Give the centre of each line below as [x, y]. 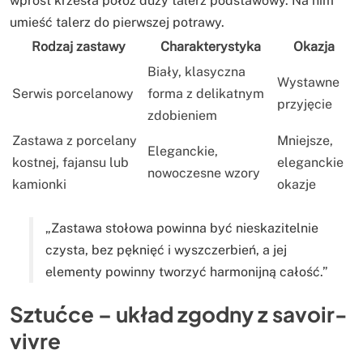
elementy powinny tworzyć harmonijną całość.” [187, 272]
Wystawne [308, 83]
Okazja [314, 47]
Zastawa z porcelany [75, 141]
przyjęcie [305, 105]
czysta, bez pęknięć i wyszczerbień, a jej [166, 250]
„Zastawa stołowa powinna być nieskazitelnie [182, 228]
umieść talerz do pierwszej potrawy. [117, 23]
